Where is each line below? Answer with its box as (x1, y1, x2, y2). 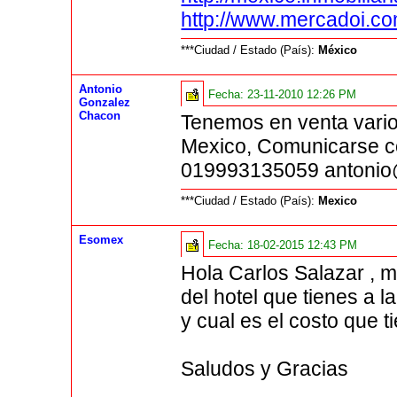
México (318, 43, 358, 58)
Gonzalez (79, 96, 131, 110)
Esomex (79, 233, 124, 247)
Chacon (79, 109, 121, 123)
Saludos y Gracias (181, 357, 349, 381)
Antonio (79, 82, 123, 97)
